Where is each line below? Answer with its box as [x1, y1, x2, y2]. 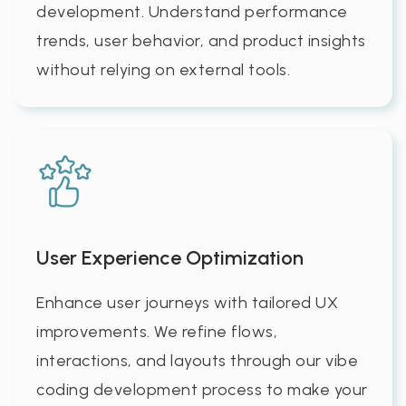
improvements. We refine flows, [36, 321, 277, 342]
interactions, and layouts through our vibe [36, 350, 358, 371]
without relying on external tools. [36, 59, 290, 80]
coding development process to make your [36, 379, 368, 400]
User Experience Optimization [36, 245, 304, 270]
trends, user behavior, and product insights [36, 30, 366, 51]
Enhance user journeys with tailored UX [36, 292, 338, 313]
